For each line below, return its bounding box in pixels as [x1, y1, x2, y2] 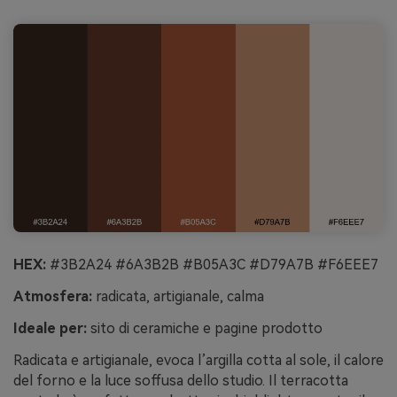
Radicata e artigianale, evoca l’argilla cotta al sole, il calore [13, 351, 384, 369]
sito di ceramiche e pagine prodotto [87, 319, 323, 337]
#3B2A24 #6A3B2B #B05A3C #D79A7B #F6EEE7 [46, 256, 378, 274]
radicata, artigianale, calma [92, 288, 264, 306]
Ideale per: [13, 319, 87, 337]
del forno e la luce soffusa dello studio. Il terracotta [13, 371, 348, 389]
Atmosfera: [13, 288, 92, 306]
